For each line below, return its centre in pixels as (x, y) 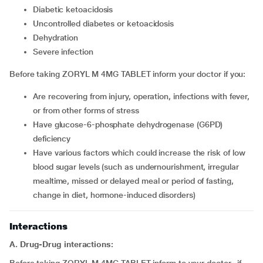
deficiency (52, 139)
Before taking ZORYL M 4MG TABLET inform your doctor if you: (128, 74)
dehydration (58, 38)
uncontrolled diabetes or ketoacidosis (106, 24)
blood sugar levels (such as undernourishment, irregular (136, 167)
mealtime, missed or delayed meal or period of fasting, (133, 181)
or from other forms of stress (86, 111)
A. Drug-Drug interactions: (61, 245)
